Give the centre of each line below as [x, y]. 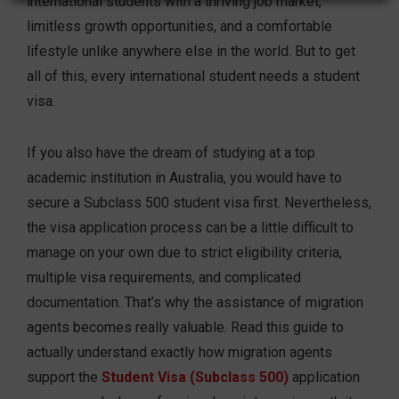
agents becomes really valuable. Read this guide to [185, 328]
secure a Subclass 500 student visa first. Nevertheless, [199, 203]
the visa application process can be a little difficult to [190, 228]
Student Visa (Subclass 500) [195, 378]
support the [64, 378]
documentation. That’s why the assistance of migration [195, 303]
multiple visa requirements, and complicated [164, 278]
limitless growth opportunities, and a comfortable [179, 27]
